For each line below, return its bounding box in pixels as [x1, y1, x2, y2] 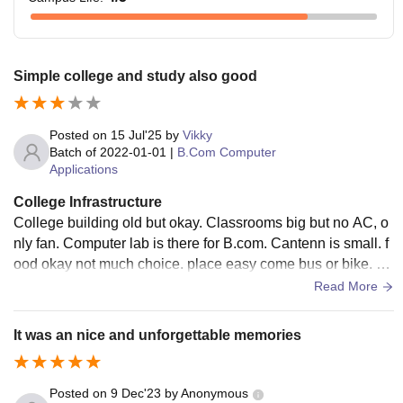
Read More [314, 278, 381, 293]
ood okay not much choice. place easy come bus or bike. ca [13, 255, 391, 272]
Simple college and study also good [13, 67, 257, 84]
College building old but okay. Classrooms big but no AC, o [13, 214, 389, 230]
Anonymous [181, 386, 248, 401]
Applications [49, 161, 118, 176]
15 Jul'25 [111, 127, 162, 142]
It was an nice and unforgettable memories [13, 327, 301, 343]
